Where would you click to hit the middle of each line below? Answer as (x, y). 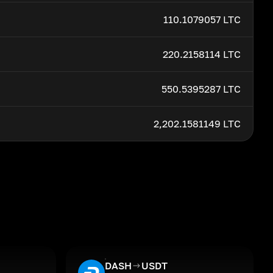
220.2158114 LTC (202, 54)
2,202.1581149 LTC (197, 124)
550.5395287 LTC (201, 89)
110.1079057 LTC (202, 19)
